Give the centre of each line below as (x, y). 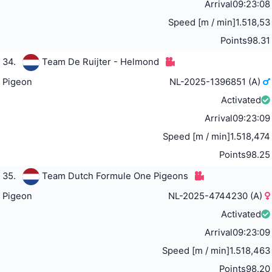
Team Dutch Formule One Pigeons (115, 176)
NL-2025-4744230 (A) (217, 196)
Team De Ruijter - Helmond (100, 62)
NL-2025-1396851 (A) (216, 82)
